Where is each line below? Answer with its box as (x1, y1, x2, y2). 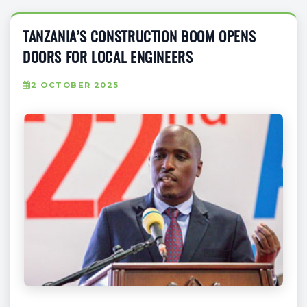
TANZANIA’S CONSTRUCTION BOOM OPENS (23, 30, 256, 45)
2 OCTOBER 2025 (31, 79, 119, 90)
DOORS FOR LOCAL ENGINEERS (23, 51, 193, 66)
